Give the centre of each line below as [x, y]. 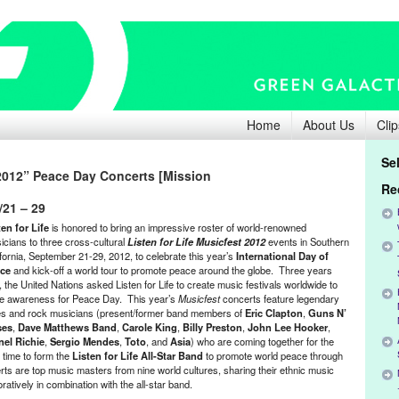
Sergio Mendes [85, 341]
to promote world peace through [273, 355]
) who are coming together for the [262, 341]
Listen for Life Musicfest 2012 [196, 241]
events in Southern [307, 241]
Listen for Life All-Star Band [138, 355]
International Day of [282, 256]
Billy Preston [211, 327]
